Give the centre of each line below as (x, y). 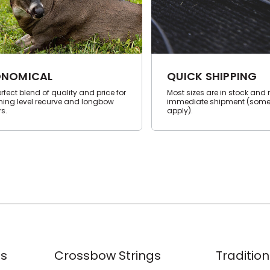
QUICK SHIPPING (212, 77)
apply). (180, 111)
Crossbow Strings (107, 256)
